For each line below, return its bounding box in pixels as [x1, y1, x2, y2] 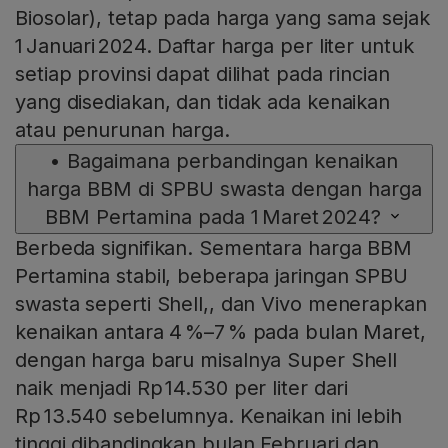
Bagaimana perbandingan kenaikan [67, 149, 398, 174]
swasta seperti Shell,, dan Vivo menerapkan [15, 292, 427, 317]
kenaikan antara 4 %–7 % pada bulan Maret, [15, 320, 426, 345]
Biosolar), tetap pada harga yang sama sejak [15, 6, 430, 31]
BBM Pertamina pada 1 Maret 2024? [45, 205, 381, 230]
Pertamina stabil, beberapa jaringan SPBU [15, 264, 408, 289]
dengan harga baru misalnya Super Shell [15, 348, 398, 373]
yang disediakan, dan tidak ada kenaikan [15, 90, 391, 115]
